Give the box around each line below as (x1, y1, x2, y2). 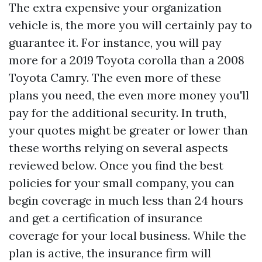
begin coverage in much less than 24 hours (9, 192, 243, 208)
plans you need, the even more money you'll (9, 87, 249, 102)
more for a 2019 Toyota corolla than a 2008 (9, 52, 244, 67)
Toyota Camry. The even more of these (9, 70, 221, 85)
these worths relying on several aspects (9, 140, 228, 155)
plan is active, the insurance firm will (9, 245, 211, 260)
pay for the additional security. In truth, (9, 105, 226, 120)
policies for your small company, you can (9, 175, 235, 190)
